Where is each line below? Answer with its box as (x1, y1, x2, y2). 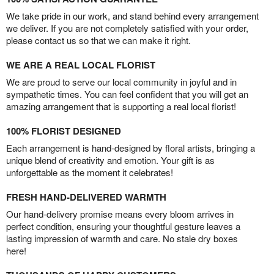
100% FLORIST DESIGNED (6, 124, 121, 138)
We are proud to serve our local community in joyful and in (6, 75, 237, 89)
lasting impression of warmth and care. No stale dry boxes (6, 232, 238, 245)
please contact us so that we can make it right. (6, 34, 191, 47)
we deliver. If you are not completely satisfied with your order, (6, 21, 248, 35)
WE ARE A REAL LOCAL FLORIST (6, 58, 155, 72)
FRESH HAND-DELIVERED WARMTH (6, 190, 166, 204)
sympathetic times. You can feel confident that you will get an (6, 87, 248, 101)
